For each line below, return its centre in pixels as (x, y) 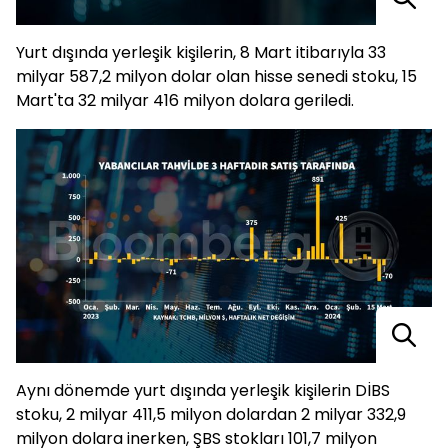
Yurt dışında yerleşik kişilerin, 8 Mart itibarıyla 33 (201, 52)
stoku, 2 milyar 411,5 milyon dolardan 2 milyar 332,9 (211, 415)
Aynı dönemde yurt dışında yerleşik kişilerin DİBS (203, 391)
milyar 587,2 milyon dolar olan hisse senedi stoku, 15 (216, 76)
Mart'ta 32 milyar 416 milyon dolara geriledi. (185, 100)
